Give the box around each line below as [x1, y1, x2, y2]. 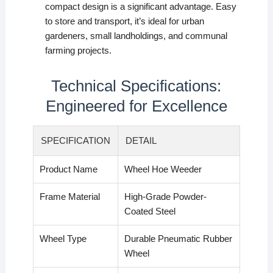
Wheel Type [39, 233, 87, 244]
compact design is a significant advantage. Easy [44, 1, 236, 12]
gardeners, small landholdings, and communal [44, 30, 227, 41]
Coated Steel [124, 206, 175, 217]
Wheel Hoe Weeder [124, 164, 202, 175]
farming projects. [44, 45, 112, 56]
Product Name [39, 164, 97, 175]
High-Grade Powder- [124, 191, 207, 202]
